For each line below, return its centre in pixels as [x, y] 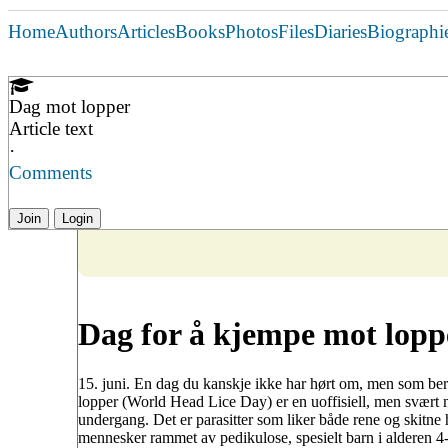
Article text [51, 128]
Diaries [340, 31]
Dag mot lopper [69, 106]
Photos [251, 31]
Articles [146, 31]
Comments [50, 172]
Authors [86, 31]
